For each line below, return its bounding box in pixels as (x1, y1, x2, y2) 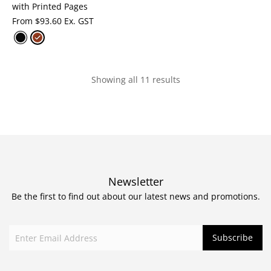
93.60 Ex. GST (40, 15, 94, 27)
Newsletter (108, 174, 163, 189)
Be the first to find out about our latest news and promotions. (11, 191, 260, 202)
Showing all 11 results (91, 74, 180, 85)
